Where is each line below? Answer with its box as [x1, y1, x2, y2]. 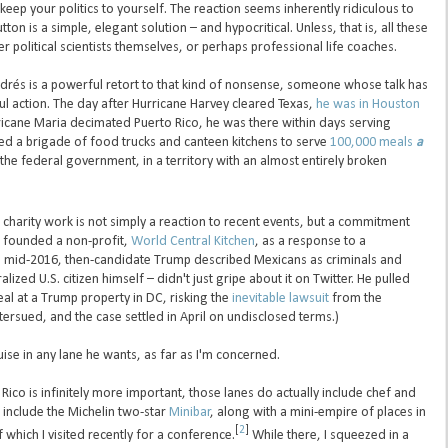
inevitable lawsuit [231, 290, 329, 306]
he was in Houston [315, 97, 420, 113]
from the [328, 290, 382, 306]
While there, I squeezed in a [248, 427, 409, 443]
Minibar [168, 404, 211, 420]
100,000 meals [329, 135, 416, 151]
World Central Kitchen [130, 233, 255, 249]
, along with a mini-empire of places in [210, 404, 426, 420]
